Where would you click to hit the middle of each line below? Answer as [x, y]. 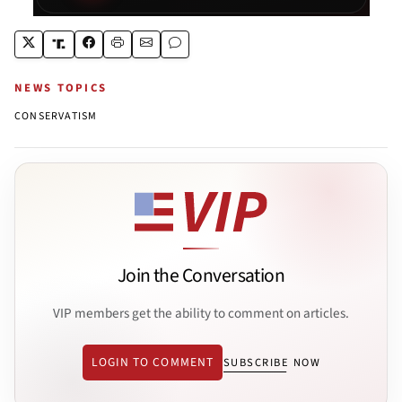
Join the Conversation [201, 276]
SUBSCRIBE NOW [272, 363]
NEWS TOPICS [61, 87]
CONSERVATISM [56, 116]
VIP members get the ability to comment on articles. [201, 313]
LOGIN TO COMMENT [152, 363]
